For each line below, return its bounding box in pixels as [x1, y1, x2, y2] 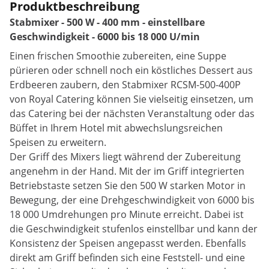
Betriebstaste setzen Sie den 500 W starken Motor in [10, 179, 246, 193]
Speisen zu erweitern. [10, 136, 106, 150]
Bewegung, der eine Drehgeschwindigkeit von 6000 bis [10, 193, 255, 207]
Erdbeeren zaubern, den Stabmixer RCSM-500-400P [10, 78, 241, 92]
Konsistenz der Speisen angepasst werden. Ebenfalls [10, 237, 246, 250]
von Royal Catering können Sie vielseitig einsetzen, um [10, 92, 253, 106]
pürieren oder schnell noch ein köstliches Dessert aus [10, 64, 253, 77]
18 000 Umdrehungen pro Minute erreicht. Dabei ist [10, 208, 244, 222]
